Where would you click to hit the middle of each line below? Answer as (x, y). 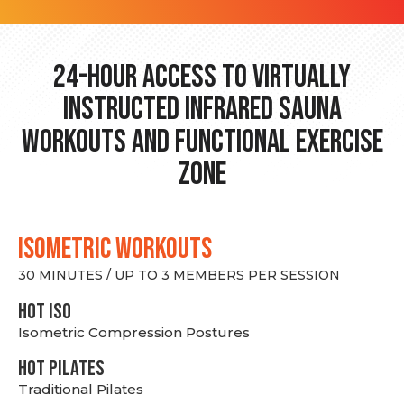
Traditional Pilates (81, 389)
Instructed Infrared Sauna (202, 110)
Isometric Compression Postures (134, 332)
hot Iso (45, 312)
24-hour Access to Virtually (202, 77)
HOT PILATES (61, 368)
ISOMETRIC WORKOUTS (115, 249)
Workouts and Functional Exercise (202, 142)
